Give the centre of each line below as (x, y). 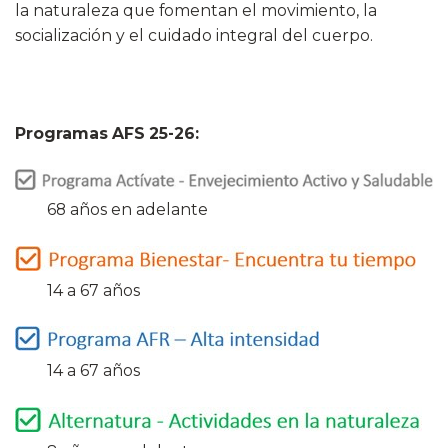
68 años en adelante (111, 209)
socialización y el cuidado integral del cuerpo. (194, 36)
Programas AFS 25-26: (107, 133)
